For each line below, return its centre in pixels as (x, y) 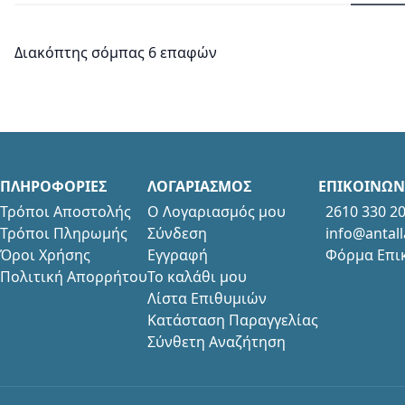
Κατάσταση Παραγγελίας (233, 320)
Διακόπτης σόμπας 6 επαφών (116, 52)
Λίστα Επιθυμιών (207, 298)
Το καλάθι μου (197, 276)
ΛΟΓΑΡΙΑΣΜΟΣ (199, 186)
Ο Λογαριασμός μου (217, 211)
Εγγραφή (178, 254)
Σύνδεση (177, 233)
